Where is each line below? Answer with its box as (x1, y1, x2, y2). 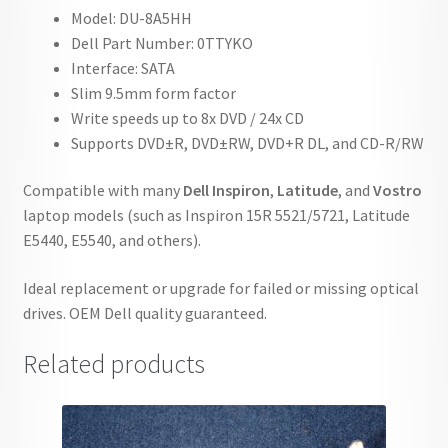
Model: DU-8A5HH (70, 7, 192, 28)
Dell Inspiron (182, 180, 270, 201)
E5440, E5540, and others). (22, 230, 201, 251)
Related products (22, 347, 205, 380)
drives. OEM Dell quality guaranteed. (22, 302, 267, 323)
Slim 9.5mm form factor (70, 82, 236, 103)
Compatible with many (22, 180, 183, 201)
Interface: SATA (70, 57, 175, 78)
